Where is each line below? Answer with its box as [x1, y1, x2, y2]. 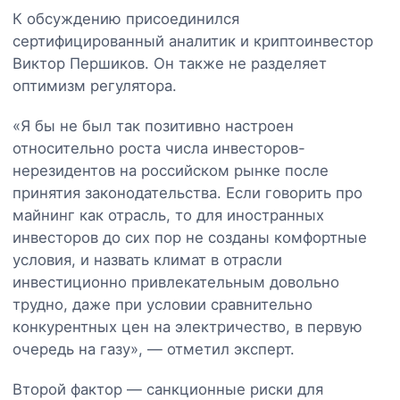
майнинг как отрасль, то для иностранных [12, 205, 324, 224]
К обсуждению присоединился [12, 9, 239, 28]
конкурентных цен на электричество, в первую [12, 317, 362, 336]
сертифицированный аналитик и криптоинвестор [12, 31, 373, 50]
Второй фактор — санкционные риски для [12, 379, 323, 398]
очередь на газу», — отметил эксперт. [12, 339, 295, 358]
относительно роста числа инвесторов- [12, 138, 305, 157]
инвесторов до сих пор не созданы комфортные [12, 228, 367, 246]
